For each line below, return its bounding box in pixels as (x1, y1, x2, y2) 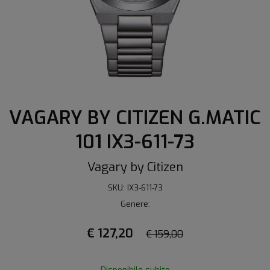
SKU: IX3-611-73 (107, 183, 163, 193)
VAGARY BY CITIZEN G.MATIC (9, 105, 261, 130)
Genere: (120, 199, 150, 209)
